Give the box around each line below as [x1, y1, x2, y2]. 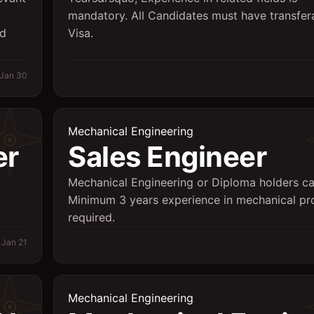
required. [68, 210, 115, 224]
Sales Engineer [68, 139, 266, 174]
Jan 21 [1, 237, 27, 247]
